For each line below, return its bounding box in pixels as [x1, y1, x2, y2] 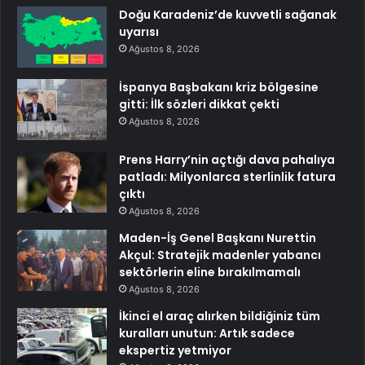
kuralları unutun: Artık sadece [119, 325, 295, 341]
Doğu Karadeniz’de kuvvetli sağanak [119, 7, 336, 23]
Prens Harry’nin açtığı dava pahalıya [119, 152, 335, 168]
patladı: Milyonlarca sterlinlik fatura [119, 169, 336, 185]
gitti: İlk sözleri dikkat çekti [119, 96, 279, 112]
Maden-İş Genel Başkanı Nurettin [119, 230, 316, 246]
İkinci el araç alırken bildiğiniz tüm [119, 308, 320, 324]
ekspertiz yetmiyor [119, 342, 231, 358]
